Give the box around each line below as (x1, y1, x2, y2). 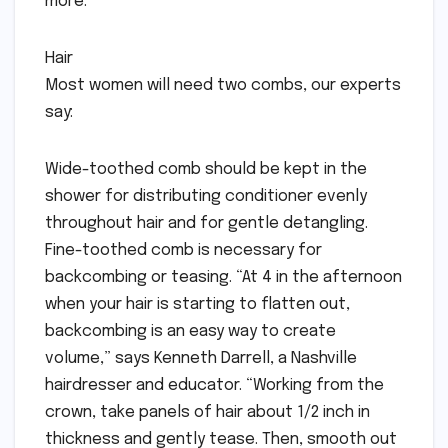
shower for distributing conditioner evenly (45, 187, 367, 205)
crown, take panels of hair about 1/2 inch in (45, 403, 370, 421)
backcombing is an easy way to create (45, 322, 336, 340)
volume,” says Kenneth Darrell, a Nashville (45, 349, 357, 367)
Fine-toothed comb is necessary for (45, 241, 322, 259)
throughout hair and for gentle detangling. (45, 214, 368, 232)
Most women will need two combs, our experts (45, 76, 401, 94)
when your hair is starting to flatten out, (45, 295, 350, 313)
